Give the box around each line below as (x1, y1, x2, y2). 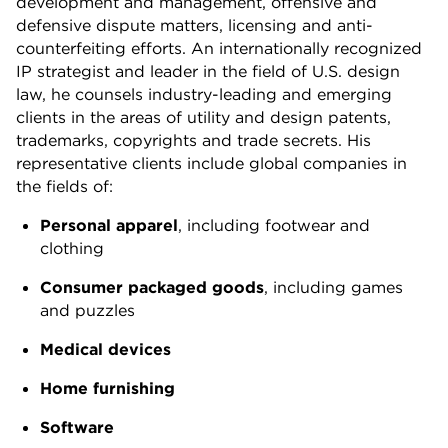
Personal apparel (40, 214, 178, 235)
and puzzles (40, 299, 135, 320)
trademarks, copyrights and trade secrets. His (16, 129, 371, 150)
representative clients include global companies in (16, 152, 407, 173)
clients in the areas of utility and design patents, (16, 106, 391, 127)
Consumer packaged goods (40, 276, 264, 297)
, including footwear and (178, 214, 370, 235)
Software (40, 416, 114, 437)
